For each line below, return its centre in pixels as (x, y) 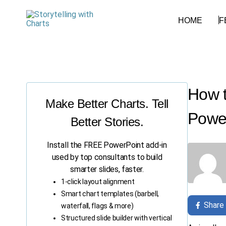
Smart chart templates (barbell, (110, 194)
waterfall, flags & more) (97, 206)
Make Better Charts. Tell (107, 104)
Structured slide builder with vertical (117, 218)
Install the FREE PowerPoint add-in (107, 145)
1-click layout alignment (98, 182)
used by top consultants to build (107, 157)
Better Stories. (107, 122)
